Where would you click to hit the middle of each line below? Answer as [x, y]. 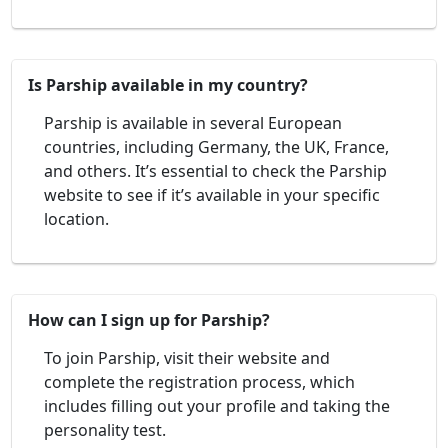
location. [76, 218]
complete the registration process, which [199, 381]
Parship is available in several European [193, 122]
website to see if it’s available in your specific [212, 194]
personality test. [105, 429]
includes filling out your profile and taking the [217, 405]
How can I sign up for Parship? [149, 319]
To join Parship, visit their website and [187, 357]
